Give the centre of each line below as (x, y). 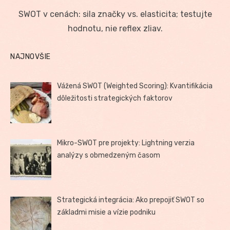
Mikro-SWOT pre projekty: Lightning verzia (126, 143)
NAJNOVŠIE (31, 57)
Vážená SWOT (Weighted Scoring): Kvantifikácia (135, 86)
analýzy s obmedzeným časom (109, 156)
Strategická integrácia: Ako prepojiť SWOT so (131, 200)
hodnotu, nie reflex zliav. (115, 29)
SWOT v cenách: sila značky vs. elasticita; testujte (115, 14)
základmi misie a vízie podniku (107, 213)
